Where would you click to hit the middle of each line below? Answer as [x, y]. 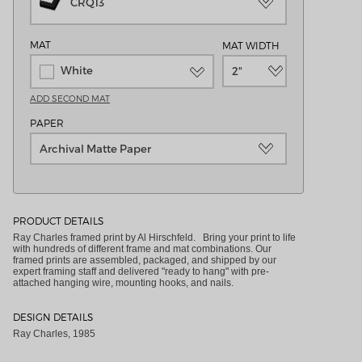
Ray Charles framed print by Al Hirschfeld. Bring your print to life [154, 237]
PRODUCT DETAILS [58, 220]
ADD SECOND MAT [70, 98]
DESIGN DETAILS [53, 316]
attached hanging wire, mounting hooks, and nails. [123, 282]
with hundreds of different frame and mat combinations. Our [142, 248]
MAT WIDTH [251, 46]
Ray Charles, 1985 [54, 333]
